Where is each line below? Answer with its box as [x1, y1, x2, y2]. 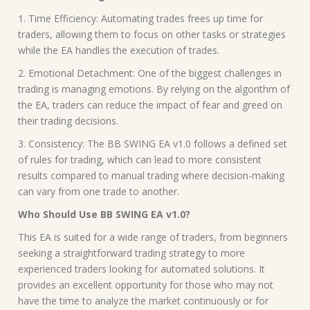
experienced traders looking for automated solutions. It [18, 262, 265, 275]
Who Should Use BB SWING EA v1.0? [18, 207, 190, 221]
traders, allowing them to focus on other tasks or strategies [18, 27, 286, 41]
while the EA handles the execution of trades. [18, 43, 219, 57]
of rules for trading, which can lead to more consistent [18, 152, 262, 166]
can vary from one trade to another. [18, 184, 179, 198]
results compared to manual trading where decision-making [18, 168, 284, 182]
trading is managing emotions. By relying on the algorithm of [18, 82, 290, 95]
